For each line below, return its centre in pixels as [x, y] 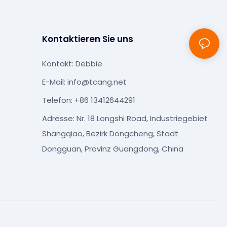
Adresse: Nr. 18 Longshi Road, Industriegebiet [125, 119]
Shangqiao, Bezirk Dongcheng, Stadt [110, 134]
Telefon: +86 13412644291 [88, 100]
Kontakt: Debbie [72, 64]
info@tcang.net [97, 82]
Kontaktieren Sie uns [87, 39]
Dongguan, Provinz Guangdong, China [112, 149]
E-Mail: [54, 82]
